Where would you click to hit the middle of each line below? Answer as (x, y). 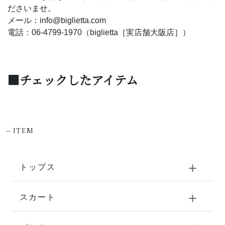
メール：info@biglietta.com (57, 20)
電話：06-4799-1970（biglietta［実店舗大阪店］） (99, 32)
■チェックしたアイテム (73, 79)
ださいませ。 (32, 8)
